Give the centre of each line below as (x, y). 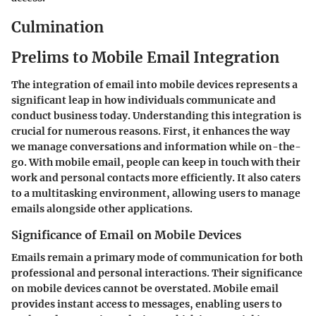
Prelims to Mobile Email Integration (145, 57)
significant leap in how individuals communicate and (144, 100)
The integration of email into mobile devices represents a (154, 84)
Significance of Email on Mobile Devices (126, 235)
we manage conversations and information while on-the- (156, 146)
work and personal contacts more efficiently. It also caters (156, 177)
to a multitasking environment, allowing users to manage (156, 193)
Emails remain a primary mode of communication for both (157, 257)
